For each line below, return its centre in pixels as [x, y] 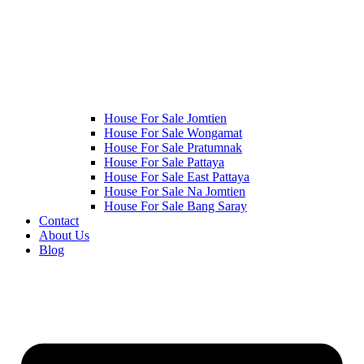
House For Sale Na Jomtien [175, 191]
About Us [64, 235]
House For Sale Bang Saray [175, 206]
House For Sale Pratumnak [173, 147]
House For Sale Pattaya [164, 162]
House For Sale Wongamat [173, 132]
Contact [59, 220]
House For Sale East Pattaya [177, 176]
